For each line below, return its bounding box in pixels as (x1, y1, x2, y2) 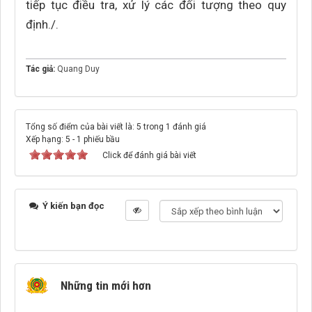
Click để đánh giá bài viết (102, 150, 196, 160)
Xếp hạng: (26, 134, 65, 144)
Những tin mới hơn (61, 279, 151, 292)
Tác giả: (26, 64, 57, 74)
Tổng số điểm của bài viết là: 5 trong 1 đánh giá (26, 122, 206, 132)
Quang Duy (57, 64, 100, 74)
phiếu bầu (81, 134, 120, 144)
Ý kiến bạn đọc (40, 201, 104, 211)
